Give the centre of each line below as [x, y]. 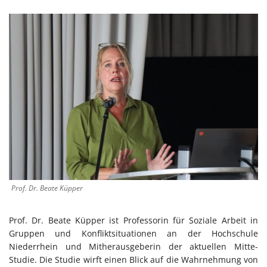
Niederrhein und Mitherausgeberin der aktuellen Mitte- [133, 246]
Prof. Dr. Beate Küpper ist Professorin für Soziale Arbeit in [133, 220]
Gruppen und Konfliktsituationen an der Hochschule [133, 233]
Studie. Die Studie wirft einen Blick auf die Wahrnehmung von [133, 259]
